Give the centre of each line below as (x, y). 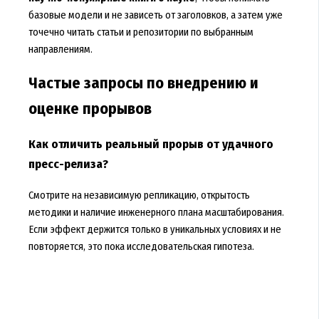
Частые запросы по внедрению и (143, 83)
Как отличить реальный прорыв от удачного (151, 144)
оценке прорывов (90, 109)
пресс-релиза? (68, 164)
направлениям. (60, 49)
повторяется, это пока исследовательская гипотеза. (141, 247)
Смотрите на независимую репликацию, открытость (139, 195)
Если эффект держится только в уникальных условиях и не (155, 230)
